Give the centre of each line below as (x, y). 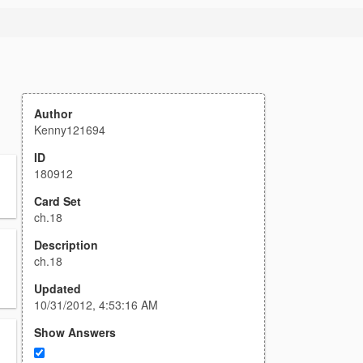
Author (53, 113)
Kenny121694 (70, 130)
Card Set (58, 201)
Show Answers (75, 332)
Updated (58, 288)
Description (66, 245)
